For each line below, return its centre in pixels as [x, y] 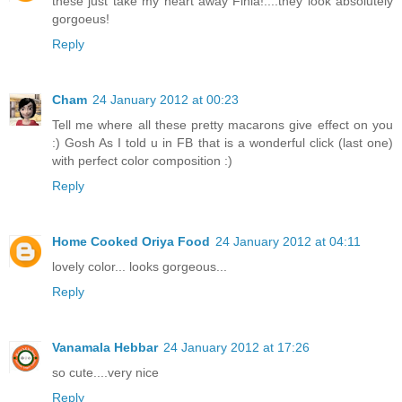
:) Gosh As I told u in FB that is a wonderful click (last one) [223, 142]
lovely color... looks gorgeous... [140, 266]
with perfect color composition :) [142, 160]
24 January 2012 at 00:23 [166, 99]
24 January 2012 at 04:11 [288, 241]
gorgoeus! [81, 18]
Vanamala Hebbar [105, 347]
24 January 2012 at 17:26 [236, 347]
